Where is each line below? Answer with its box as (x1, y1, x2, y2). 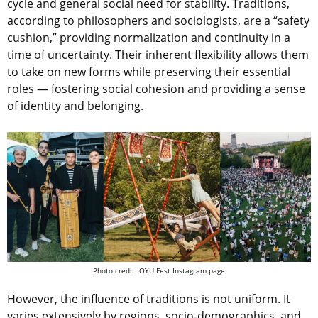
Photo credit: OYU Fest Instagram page (93, 265, 225, 275)
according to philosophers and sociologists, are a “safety (7, 13, 309, 29)
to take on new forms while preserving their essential (7, 64, 290, 80)
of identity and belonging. (7, 98, 143, 114)
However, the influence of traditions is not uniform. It (7, 290, 290, 307)
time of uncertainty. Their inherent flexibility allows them (7, 47, 309, 63)
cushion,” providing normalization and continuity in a (7, 30, 290, 46)
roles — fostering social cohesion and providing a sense (7, 81, 305, 97)
